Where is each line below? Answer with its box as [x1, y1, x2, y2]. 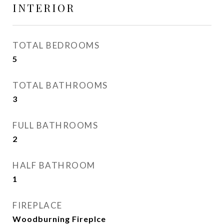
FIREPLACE [12, 200, 62, 210]
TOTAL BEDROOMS [12, 40, 99, 50]
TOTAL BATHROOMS [12, 80, 108, 90]
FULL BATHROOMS [12, 120, 98, 130]
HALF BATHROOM [12, 160, 95, 170]
